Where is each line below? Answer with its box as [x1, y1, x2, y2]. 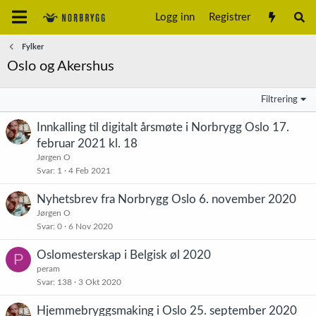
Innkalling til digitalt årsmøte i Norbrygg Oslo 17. [37, 121, 289, 133]
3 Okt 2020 [78, 278, 121, 286]
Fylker [21, 43, 44, 51]
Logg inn [155, 11, 195, 23]
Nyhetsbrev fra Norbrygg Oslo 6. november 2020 [37, 193, 296, 205]
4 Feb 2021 [68, 166, 111, 175]
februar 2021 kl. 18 [37, 138, 138, 150]
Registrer [209, 11, 251, 23]
